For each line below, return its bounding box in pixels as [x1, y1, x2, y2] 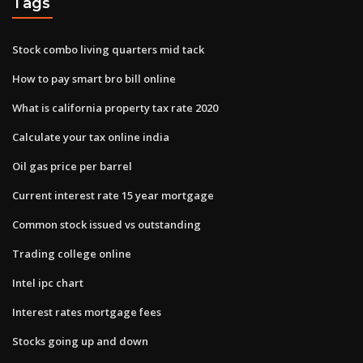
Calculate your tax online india [12, 129, 169, 144]
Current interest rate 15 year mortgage [12, 187, 214, 203]
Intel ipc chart [12, 275, 83, 290]
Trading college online [12, 246, 131, 261]
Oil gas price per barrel [12, 158, 132, 173]
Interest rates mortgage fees [12, 304, 161, 319]
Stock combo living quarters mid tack [12, 41, 204, 57]
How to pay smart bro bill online [12, 70, 176, 86]
